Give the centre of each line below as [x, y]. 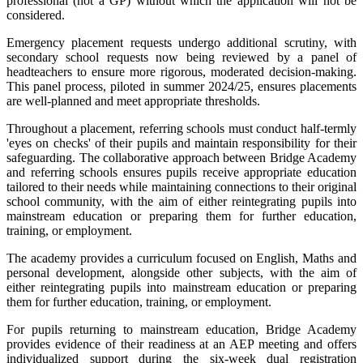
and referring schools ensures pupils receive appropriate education [181, 172]
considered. [36, 15]
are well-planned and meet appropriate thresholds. [133, 100]
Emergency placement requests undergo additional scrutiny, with [181, 42]
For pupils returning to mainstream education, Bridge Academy [181, 329]
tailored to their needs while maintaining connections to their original [181, 186]
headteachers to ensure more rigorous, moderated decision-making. [181, 71]
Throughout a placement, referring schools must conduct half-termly [181, 128]
